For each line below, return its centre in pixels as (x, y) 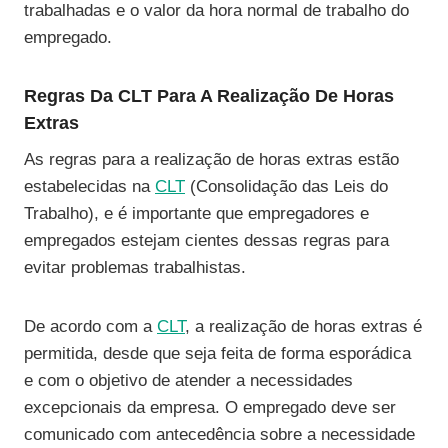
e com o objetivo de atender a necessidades (188, 381)
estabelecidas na (89, 187)
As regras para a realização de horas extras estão (211, 160)
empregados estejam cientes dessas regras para (206, 241)
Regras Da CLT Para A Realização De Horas (209, 96)
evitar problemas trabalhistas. (135, 268)
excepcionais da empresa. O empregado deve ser (210, 408)
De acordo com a (90, 327)
